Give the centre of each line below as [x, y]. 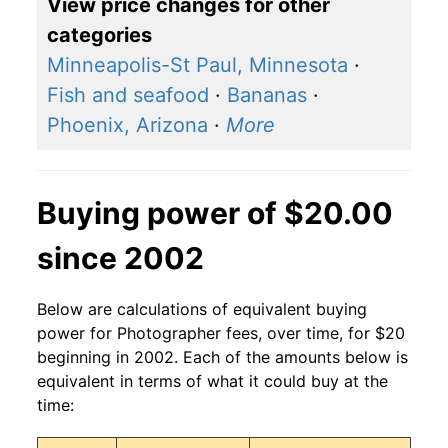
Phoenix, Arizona [127, 125]
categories [99, 35]
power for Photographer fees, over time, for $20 [221, 333]
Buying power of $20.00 [215, 213]
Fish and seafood [128, 95]
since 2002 [120, 258]
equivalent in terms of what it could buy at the [212, 381]
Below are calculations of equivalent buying [202, 309]
